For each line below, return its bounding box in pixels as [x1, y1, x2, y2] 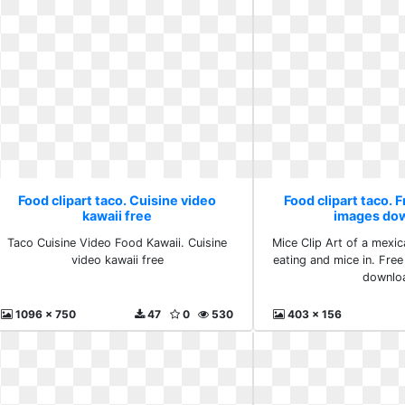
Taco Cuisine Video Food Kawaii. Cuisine [7, 236, 228, 250]
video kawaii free [71, 253, 164, 267]
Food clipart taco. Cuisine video [18, 193, 217, 208]
